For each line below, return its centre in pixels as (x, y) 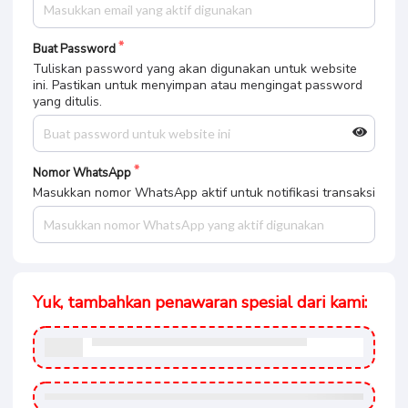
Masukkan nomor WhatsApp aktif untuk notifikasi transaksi (204, 193)
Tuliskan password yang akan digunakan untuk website (195, 69)
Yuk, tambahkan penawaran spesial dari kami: (200, 302)
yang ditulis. (67, 102)
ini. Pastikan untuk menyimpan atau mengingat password (198, 85)
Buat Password (74, 49)
